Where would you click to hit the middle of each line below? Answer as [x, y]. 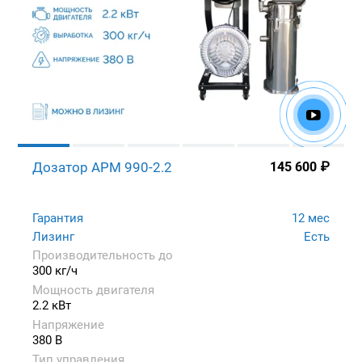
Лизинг [53, 236]
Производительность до [103, 255]
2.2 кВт [52, 305]
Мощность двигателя [93, 290]
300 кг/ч [55, 270]
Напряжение [68, 324]
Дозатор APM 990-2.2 [102, 167]
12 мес [311, 218]
